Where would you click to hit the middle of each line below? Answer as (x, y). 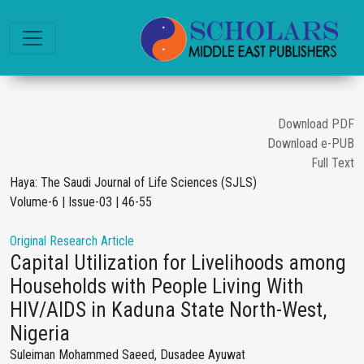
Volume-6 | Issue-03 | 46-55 (81, 202)
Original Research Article (72, 241)
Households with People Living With (157, 286)
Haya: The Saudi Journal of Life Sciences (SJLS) (133, 182)
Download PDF (316, 124)
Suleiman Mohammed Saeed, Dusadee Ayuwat (128, 355)
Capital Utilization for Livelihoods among (178, 263)
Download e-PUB (311, 143)
